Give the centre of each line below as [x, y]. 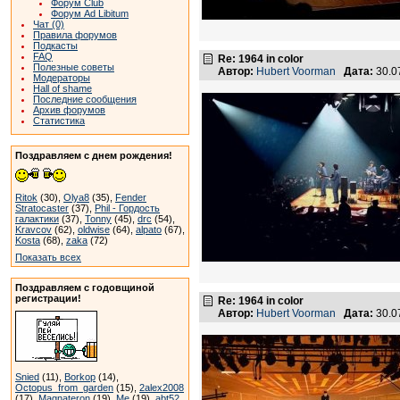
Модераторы [62, 78]
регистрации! [48, 298]
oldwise [94, 229]
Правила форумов [75, 35]
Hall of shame [62, 88]
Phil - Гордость [127, 208]
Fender [131, 197]
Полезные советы [74, 67]
